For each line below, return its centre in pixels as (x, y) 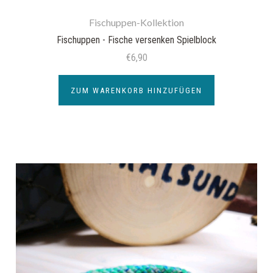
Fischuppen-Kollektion (136, 22)
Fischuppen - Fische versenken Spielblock (136, 40)
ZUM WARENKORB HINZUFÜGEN (136, 90)
